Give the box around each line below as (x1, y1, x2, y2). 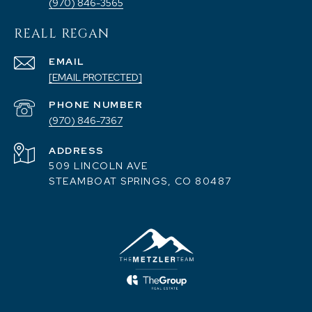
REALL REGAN (14, 25, 109, 43)
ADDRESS (49, 144, 104, 157)
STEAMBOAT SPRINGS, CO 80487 (49, 175, 232, 188)
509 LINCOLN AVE (49, 159, 148, 173)
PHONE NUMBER (49, 98, 143, 111)
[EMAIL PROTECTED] (49, 71, 142, 84)
